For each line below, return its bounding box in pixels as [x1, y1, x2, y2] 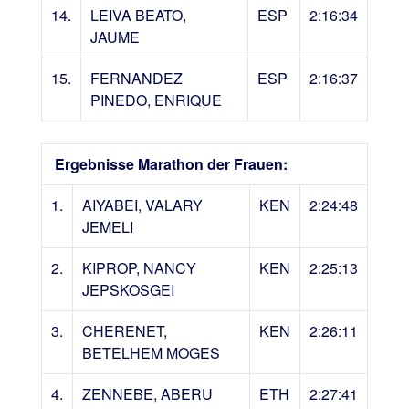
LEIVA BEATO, [89, 4, 186, 26]
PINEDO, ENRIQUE [89, 89, 222, 110]
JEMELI [81, 215, 133, 237]
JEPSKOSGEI [81, 278, 174, 300]
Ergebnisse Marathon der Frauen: [54, 152, 288, 174]
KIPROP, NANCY [81, 257, 196, 278]
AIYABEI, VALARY [81, 194, 203, 215]
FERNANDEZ [89, 67, 183, 89]
